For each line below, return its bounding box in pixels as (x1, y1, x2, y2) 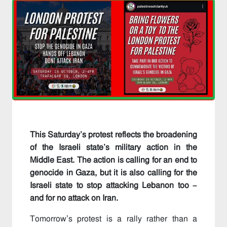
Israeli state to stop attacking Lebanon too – (30, 180, 197, 191)
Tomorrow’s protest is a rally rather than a (30, 214, 197, 224)
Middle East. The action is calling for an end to (30, 155, 197, 165)
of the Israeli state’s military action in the (30, 142, 197, 153)
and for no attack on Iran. (30, 193, 118, 203)
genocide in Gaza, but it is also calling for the (30, 168, 197, 178)
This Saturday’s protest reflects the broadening (30, 130, 197, 140)
